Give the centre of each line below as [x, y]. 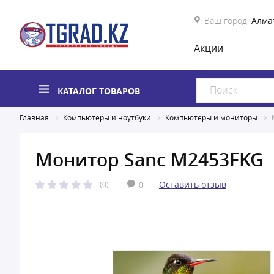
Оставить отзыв [193, 184]
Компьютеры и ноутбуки [107, 117]
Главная [34, 117]
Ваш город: [227, 20]
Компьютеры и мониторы [211, 117]
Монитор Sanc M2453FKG [150, 160]
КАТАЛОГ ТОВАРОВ [99, 91]
